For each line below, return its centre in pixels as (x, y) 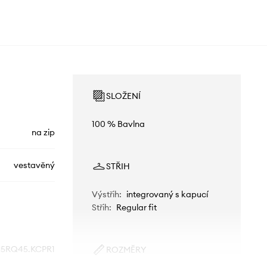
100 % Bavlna (118, 124)
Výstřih (105, 194)
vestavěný (34, 165)
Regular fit (136, 207)
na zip (43, 132)
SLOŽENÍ (123, 96)
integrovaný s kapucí (167, 194)
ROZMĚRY (126, 249)
